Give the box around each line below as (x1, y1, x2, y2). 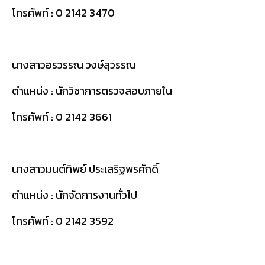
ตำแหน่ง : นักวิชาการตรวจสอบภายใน (12, 82, 177, 99)
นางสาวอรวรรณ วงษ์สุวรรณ (12, 56, 136, 73)
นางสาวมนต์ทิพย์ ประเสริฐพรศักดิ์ (12, 160, 159, 177)
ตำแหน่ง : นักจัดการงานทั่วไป (12, 186, 142, 203)
